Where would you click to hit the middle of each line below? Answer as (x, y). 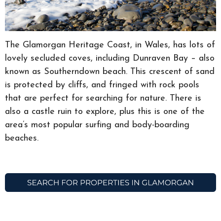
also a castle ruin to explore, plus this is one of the (105, 112)
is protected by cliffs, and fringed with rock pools (102, 85)
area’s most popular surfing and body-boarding (97, 125)
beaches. (22, 139)
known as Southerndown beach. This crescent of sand (110, 72)
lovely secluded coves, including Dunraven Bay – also (110, 59)
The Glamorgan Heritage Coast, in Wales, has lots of (110, 45)
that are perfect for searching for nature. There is (103, 99)
